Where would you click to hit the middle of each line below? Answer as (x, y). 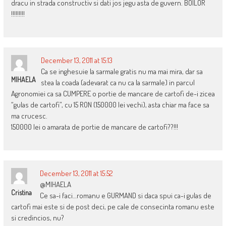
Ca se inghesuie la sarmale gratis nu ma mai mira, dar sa (122, 72)
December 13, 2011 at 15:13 (76, 61)
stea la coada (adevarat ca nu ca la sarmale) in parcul (118, 83)
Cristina (21, 193)
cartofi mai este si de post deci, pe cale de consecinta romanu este (112, 207)
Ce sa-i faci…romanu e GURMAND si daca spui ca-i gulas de (125, 196)
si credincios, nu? (37, 218)
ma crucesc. (29, 116)
